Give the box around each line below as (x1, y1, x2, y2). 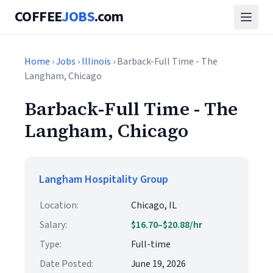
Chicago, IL (131, 199, 177, 212)
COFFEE (15, 6, 62, 27)
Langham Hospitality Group (39, 172, 168, 187)
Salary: (40, 218, 67, 232)
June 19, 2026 (131, 257, 186, 271)
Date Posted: (40, 257, 93, 271)
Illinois (82, 55, 111, 68)
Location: (40, 199, 79, 212)
